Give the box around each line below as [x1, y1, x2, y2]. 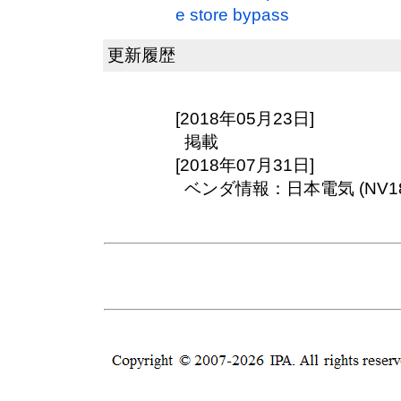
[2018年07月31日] [175, 155, 314, 175]
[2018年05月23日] [175, 108, 314, 128]
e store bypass [175, 4, 289, 24]
